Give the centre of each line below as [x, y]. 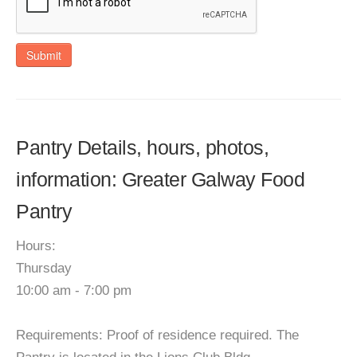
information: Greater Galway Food [160, 179]
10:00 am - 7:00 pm [74, 290]
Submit [44, 55]
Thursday [44, 268]
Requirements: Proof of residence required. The [157, 335]
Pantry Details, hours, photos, [142, 147]
